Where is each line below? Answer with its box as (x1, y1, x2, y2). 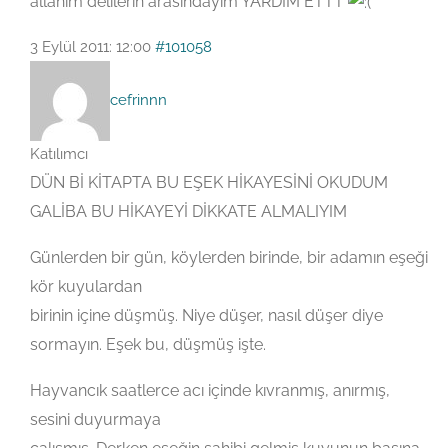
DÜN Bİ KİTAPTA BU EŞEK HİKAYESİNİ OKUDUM (30, 173, 388, 193)
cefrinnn (110, 91, 167, 110)
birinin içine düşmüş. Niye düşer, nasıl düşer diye (30, 306, 383, 326)
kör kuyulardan (30, 277, 142, 297)
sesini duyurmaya (30, 410, 161, 430)
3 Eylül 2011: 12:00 (30, 38, 151, 57)
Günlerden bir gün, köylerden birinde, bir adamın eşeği (30, 248, 428, 268)
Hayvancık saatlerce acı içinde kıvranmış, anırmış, (30, 381, 390, 401)
